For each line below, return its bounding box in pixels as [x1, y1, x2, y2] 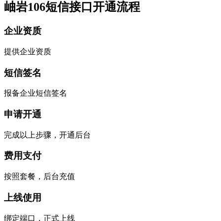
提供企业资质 [4, 47, 51, 56]
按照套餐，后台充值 [4, 172, 75, 181]
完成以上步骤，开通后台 [4, 130, 91, 139]
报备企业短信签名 [4, 89, 67, 98]
